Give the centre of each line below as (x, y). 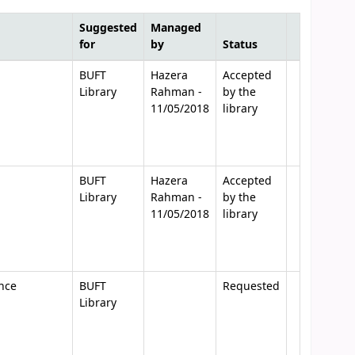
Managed (176, 28)
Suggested (109, 28)
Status (240, 45)
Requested (252, 286)
